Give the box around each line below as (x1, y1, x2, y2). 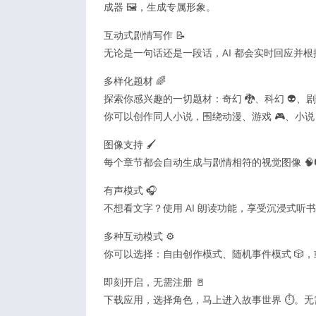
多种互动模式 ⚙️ (104, 229, 175, 243)
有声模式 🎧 (104, 183, 157, 197)
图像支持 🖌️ (104, 137, 157, 151)
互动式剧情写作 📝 (104, 28, 186, 42)
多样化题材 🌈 (104, 73, 166, 87)
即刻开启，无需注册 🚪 (104, 274, 205, 288)
